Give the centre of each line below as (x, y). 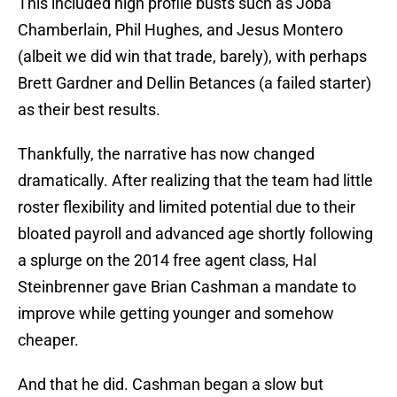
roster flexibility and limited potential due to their (187, 207)
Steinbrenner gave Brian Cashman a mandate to (187, 287)
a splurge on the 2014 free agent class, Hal (167, 261)
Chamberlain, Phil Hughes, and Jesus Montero (180, 30)
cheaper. (48, 340)
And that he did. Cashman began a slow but (171, 385)
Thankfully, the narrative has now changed (166, 154)
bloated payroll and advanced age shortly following (195, 234)
